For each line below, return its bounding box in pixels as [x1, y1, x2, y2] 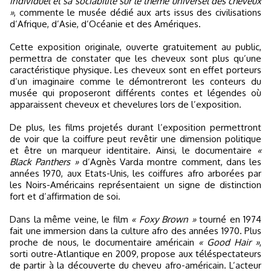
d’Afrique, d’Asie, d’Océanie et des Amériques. [10, 18, 201, 30]
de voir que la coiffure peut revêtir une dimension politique [10, 133, 261, 145]
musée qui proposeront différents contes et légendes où [10, 87, 261, 99]
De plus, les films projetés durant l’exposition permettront [10, 122, 261, 133]
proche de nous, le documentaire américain [10, 237, 199, 248]
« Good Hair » [198, 237, 260, 248]
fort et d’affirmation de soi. [10, 191, 120, 202]
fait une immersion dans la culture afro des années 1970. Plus [10, 225, 261, 237]
